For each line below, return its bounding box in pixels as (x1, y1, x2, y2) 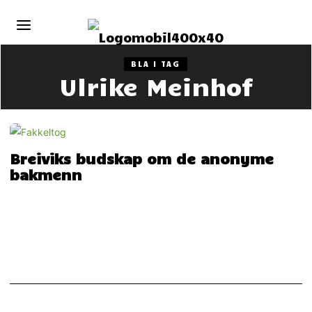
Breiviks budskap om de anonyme (10, 150, 274, 167)
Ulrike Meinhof (58, 70, 253, 101)
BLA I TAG (131, 59, 181, 68)
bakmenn (10, 166, 83, 183)
